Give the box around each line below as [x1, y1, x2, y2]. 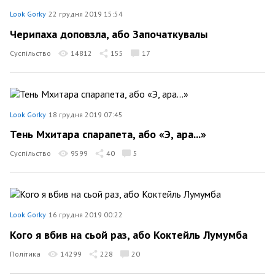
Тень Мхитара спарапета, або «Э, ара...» [10, 127, 206, 141]
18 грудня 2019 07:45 [48, 109, 123, 119]
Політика [10, 249, 41, 258]
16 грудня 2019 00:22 [48, 210, 123, 219]
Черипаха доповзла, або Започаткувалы [10, 26, 207, 41]
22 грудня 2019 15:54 [48, 9, 123, 18]
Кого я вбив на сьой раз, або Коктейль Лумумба [10, 227, 247, 242]
